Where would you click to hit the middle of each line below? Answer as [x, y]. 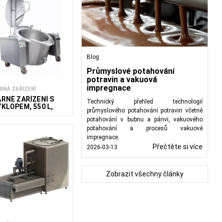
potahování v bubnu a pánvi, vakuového [145, 120]
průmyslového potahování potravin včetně [145, 111]
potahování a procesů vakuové [145, 129]
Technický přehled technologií [145, 102]
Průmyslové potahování [131, 71]
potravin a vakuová [122, 80]
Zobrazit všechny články [145, 174]
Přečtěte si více [178, 147]
